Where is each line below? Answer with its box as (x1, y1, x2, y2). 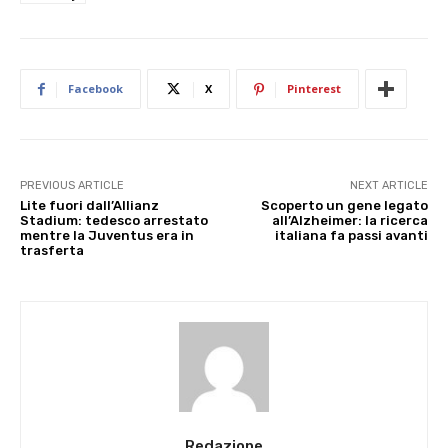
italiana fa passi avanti (274, 228, 428, 244)
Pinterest (287, 81, 341, 97)
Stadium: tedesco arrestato (20, 213, 208, 229)
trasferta (20, 243, 84, 259)
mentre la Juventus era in (20, 228, 194, 244)
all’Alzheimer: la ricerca (271, 213, 428, 229)
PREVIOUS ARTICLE (20, 179, 124, 193)
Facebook (68, 81, 123, 97)
